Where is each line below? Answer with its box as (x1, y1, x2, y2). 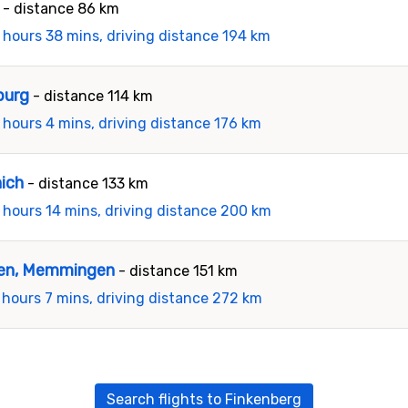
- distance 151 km (118, 262, 239, 280)
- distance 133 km (27, 175, 149, 192)
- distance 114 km (33, 87, 154, 105)
